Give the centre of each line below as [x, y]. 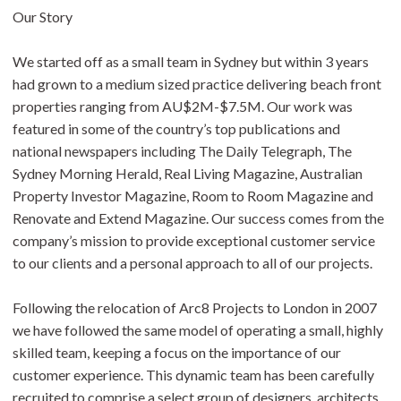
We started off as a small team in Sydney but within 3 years [191, 61]
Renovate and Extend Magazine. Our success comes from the [198, 218]
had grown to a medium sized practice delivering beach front [197, 84]
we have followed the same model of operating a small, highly [198, 330]
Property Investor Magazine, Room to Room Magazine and [193, 196]
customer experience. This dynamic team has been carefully [193, 375]
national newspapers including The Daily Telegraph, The [182, 151]
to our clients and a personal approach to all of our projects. [192, 263]
